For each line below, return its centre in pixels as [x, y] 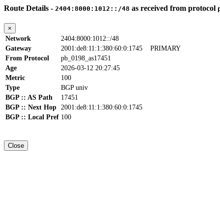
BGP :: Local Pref [32, 117]
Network [18, 39]
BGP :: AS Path [29, 98]
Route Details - [29, 8]
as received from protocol [174, 8]
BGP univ [74, 88]
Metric [15, 78]
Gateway [18, 49]
